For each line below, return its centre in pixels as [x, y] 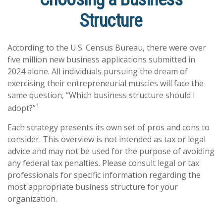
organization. [32, 199]
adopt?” [22, 108]
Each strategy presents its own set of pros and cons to [109, 128]
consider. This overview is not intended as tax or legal [107, 139]
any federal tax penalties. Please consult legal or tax [103, 163]
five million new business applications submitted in [101, 59]
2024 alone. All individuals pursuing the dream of [98, 71]
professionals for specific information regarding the [104, 175]
